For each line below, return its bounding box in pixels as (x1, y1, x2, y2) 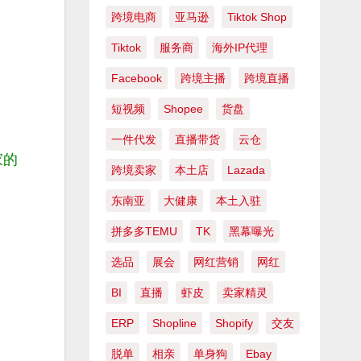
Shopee (163, 102, 203, 116)
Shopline (151, 317, 197, 330)
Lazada (226, 164, 265, 177)
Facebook (110, 72, 162, 85)
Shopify (214, 317, 253, 330)
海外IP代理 (211, 41, 268, 55)
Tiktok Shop (226, 10, 287, 24)
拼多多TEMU (110, 225, 177, 239)
